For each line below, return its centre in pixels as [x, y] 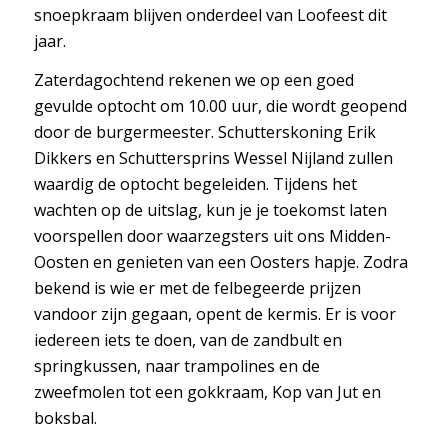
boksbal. [65, 418]
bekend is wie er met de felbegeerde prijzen [197, 288]
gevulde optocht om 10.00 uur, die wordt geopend [220, 106]
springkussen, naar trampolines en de [176, 366]
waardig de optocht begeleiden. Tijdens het [195, 184]
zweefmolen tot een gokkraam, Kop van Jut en [207, 392]
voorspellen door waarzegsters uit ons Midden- [212, 236]
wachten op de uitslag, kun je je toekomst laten [210, 210]
